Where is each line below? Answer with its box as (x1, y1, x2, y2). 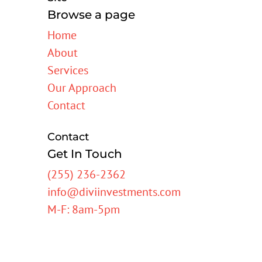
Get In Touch (47, 146, 122, 161)
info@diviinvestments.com (47, 184, 181, 199)
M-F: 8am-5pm (47, 201, 120, 217)
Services (47, 62, 88, 78)
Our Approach (47, 80, 116, 95)
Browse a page (47, 7, 135, 22)
